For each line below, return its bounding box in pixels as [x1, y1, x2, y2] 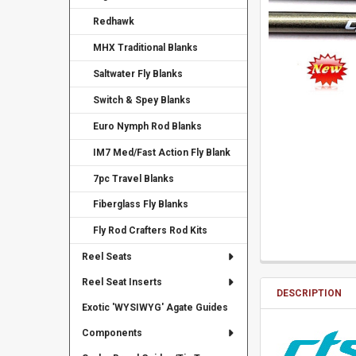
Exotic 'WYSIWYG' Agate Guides [81, 302, 228, 314]
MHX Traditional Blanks [93, 41, 199, 53]
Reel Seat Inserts [81, 277, 162, 288]
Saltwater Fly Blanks [93, 68, 184, 79]
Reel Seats [81, 251, 132, 263]
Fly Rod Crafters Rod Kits [93, 225, 208, 237]
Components [81, 327, 142, 339]
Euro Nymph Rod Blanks [93, 120, 203, 132]
